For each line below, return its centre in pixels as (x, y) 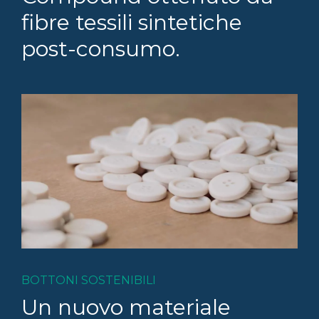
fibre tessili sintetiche (132, 22)
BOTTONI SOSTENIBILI (89, 281)
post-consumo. (101, 48)
